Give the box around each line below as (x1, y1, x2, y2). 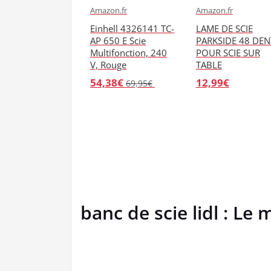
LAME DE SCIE (195, 22, 253, 34)
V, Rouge (90, 58, 126, 71)
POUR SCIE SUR (195, 46, 260, 59)
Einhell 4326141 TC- (90, 22, 174, 34)
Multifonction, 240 (90, 46, 167, 59)
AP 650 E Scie (90, 34, 146, 47)
